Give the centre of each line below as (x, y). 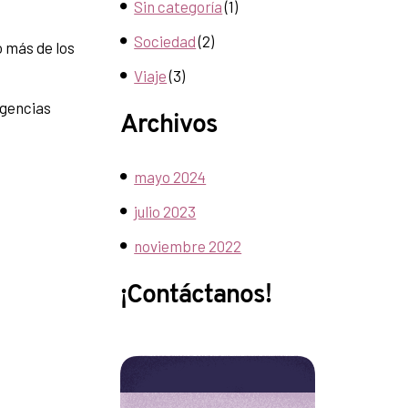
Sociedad (165, 41)
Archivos (169, 126)
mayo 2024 (170, 177)
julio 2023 (165, 211)
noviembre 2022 (188, 246)
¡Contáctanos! (196, 296)
